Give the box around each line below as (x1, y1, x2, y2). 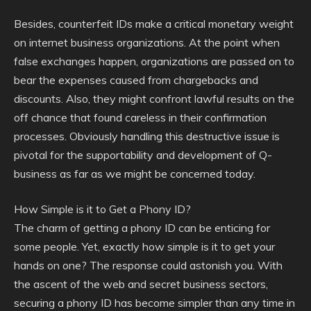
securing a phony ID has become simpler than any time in (14, 296, 295, 310)
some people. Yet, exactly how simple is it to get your (14, 239, 275, 253)
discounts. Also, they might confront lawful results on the (14, 92, 294, 106)
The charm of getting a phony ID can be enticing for (14, 221, 270, 235)
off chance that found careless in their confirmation (14, 110, 267, 124)
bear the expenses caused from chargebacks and (14, 73, 258, 87)
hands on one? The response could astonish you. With (14, 258, 283, 272)
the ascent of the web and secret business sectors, (14, 277, 268, 291)
